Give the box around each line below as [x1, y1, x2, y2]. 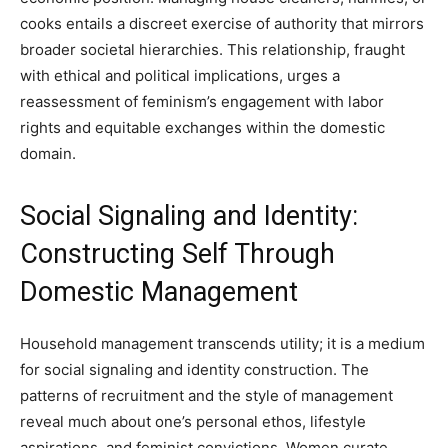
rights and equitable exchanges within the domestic [20, 118, 385, 137]
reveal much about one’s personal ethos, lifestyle [20, 412, 366, 431]
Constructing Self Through [20, 238, 335, 270]
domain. [20, 144, 76, 163]
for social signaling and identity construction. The [20, 360, 369, 379]
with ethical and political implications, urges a [20, 66, 340, 85]
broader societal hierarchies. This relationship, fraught [20, 40, 405, 59]
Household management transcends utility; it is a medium [20, 334, 425, 353]
